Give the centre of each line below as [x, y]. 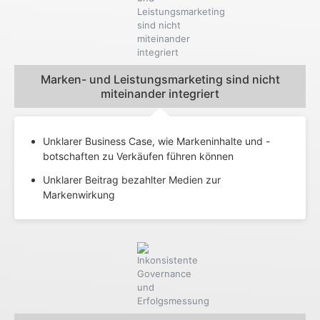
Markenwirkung [79, 194]
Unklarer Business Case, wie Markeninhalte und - [156, 141]
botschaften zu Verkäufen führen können [138, 156]
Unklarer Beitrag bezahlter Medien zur [132, 179]
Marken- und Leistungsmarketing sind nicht [160, 79]
